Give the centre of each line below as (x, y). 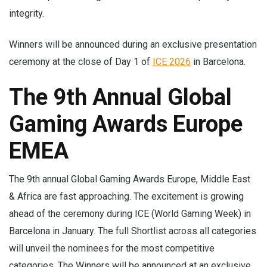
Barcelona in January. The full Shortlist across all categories (133, 231)
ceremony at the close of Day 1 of (81, 62)
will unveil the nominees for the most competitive (112, 248)
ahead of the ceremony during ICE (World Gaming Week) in (130, 214)
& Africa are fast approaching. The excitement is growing (126, 196)
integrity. (27, 13)
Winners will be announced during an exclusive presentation (133, 44)
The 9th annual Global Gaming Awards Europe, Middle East (130, 179)
